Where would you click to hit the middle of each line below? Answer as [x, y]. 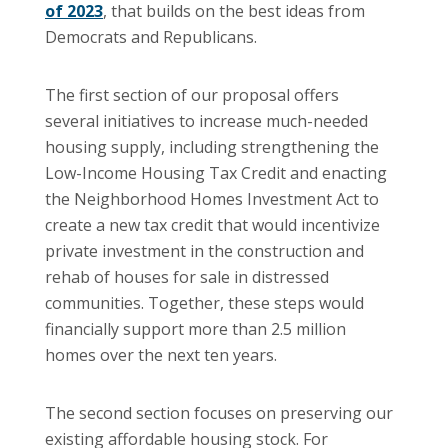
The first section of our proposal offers [192, 94]
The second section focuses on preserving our [219, 412]
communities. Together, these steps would [204, 302]
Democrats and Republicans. [151, 36]
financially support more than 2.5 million [195, 328]
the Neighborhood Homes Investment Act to [212, 198]
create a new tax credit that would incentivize [212, 224]
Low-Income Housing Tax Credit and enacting [216, 172]
